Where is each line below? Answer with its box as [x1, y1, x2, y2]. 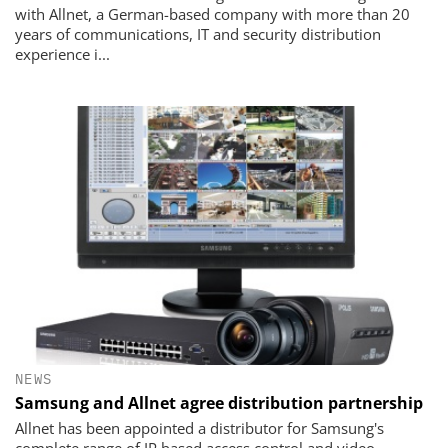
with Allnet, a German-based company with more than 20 [15, 4, 410, 25]
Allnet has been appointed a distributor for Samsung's [15, 417, 384, 438]
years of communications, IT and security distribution [15, 24, 381, 45]
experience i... [15, 44, 110, 65]
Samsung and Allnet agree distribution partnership [15, 391, 423, 414]
